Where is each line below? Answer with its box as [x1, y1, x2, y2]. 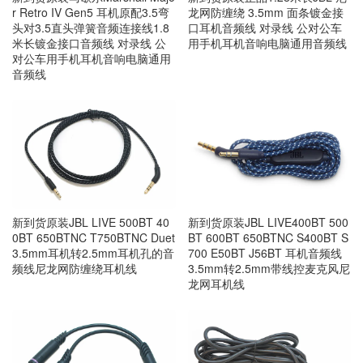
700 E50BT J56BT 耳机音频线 [187, 244, 342, 261]
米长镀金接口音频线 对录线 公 [12, 34, 166, 51]
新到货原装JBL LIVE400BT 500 [187, 213, 348, 230]
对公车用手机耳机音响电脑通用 [12, 49, 171, 66]
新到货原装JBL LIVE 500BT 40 [12, 213, 169, 230]
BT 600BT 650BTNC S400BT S [187, 228, 348, 246]
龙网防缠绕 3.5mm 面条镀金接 [187, 3, 344, 20]
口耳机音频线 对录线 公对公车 [187, 19, 342, 36]
